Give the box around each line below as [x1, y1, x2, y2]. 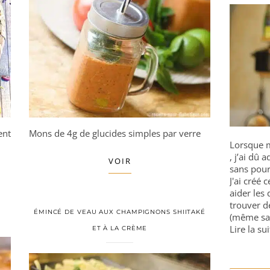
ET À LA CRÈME [92, 224, 148, 232]
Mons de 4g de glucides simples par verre [29, 127, 201, 139]
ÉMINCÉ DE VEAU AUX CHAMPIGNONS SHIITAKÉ [33, 208, 206, 216]
